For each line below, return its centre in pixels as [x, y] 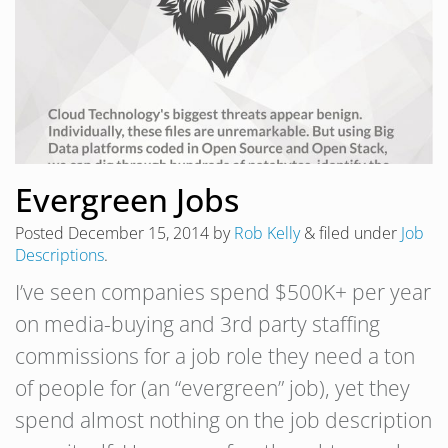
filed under [358, 232]
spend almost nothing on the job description [223, 419]
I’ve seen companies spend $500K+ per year [223, 291]
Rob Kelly [267, 232]
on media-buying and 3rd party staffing [197, 323]
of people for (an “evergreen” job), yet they [212, 387]
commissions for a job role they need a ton [215, 355]
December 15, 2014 [138, 232]
